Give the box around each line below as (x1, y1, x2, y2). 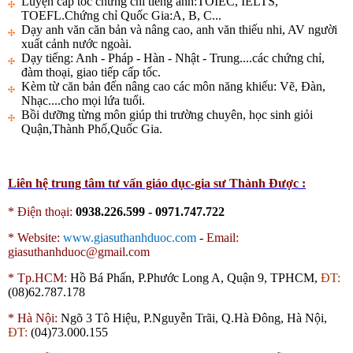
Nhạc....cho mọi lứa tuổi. (21, 94, 145, 108)
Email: (206, 231, 239, 245)
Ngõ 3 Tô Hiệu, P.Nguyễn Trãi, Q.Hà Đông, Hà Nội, (61, 311, 327, 325)
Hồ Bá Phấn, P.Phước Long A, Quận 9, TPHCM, (70, 271, 321, 285)
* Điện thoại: (8, 205, 72, 219)
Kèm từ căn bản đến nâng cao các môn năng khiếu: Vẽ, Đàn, (21, 80, 325, 94)
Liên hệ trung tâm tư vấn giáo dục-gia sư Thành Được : (8, 176, 306, 191)
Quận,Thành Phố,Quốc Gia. (21, 122, 162, 136)
